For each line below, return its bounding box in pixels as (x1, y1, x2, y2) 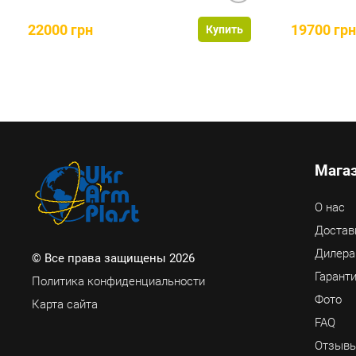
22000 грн (28, 21, 93, 38)
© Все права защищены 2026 (32, 251, 195, 266)
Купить (206, 23, 243, 37)
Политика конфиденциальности (32, 274, 205, 289)
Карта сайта (32, 297, 98, 312)
